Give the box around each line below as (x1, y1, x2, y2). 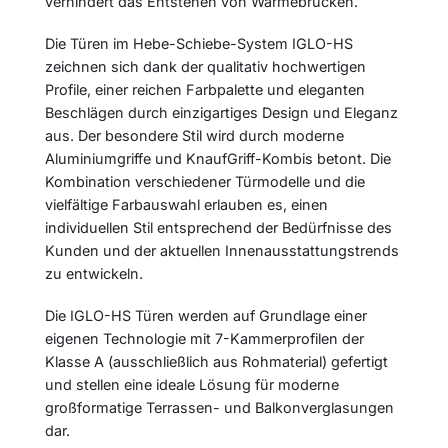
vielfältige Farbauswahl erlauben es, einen (45, 195, 328, 213)
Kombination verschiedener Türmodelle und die (45, 172, 365, 190)
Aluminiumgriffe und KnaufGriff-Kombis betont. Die (45, 149, 391, 167)
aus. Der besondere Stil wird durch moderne (45, 126, 344, 144)
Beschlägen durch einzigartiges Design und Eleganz (45, 103, 398, 121)
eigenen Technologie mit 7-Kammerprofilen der (45, 329, 364, 347)
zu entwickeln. (45, 264, 143, 282)
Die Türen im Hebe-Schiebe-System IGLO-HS (45, 34, 353, 52)
